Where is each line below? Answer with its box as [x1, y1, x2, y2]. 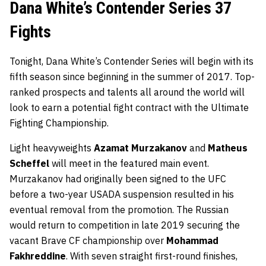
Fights [9, 22, 51, 42]
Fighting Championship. [9, 117, 109, 129]
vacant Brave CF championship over [9, 235, 166, 247]
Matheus [208, 142, 248, 154]
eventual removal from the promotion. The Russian [9, 204, 229, 216]
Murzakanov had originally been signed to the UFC [9, 173, 226, 185]
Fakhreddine [9, 250, 66, 262]
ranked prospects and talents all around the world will [9, 86, 245, 99]
